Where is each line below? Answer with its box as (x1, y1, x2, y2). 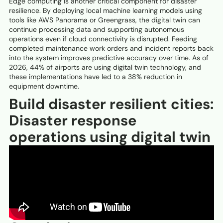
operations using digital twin (9, 127, 211, 147)
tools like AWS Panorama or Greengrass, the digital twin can (9, 15, 200, 25)
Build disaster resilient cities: (9, 95, 214, 114)
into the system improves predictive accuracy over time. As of (9, 53, 209, 63)
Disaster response (9, 111, 136, 130)
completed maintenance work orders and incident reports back (9, 44, 214, 53)
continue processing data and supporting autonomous (9, 25, 184, 34)
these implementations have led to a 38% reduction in (9, 72, 182, 82)
